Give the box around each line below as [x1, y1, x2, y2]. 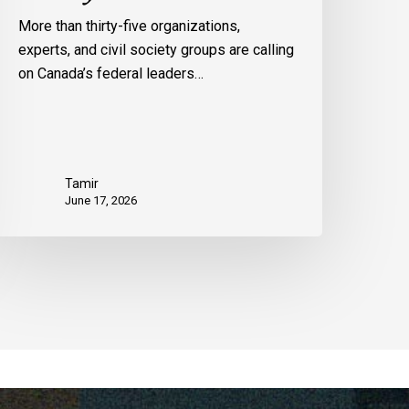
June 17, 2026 [65, 194, 138, 208]
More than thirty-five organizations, [18, 17, 241, 36]
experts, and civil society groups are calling [18, 41, 295, 59]
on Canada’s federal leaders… [18, 65, 204, 83]
